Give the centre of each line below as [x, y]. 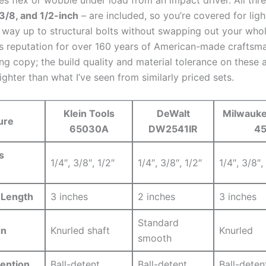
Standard [158, 223]
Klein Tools [89, 114]
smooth [155, 238]
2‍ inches [156, 197]
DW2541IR [173, 129]
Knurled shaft [80, 231]
